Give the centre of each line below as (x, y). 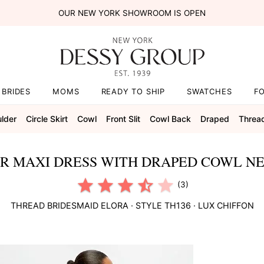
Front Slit (123, 118)
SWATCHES (209, 91)
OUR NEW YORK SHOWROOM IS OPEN (132, 13)
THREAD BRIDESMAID (54, 205)
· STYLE (146, 205)
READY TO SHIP (133, 91)
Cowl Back (170, 118)
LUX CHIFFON (226, 205)
